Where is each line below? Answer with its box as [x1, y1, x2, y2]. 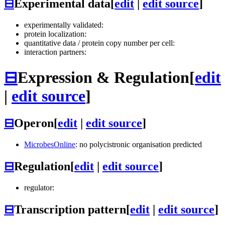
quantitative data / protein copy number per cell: [24, 39, 175, 48]
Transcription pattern [14, 202, 126, 216]
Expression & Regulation [18, 68, 189, 86]
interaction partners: [24, 48, 86, 57]
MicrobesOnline [24, 140, 75, 149]
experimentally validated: [24, 21, 103, 30]
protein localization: [24, 30, 86, 39]
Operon [14, 117, 54, 130]
